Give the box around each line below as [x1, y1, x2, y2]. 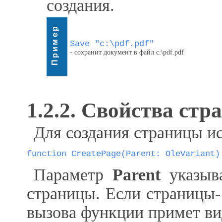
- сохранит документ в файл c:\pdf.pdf [70, 49, 184, 56]
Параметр [34, 166, 113, 184]
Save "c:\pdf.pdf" [70, 39, 154, 49]
